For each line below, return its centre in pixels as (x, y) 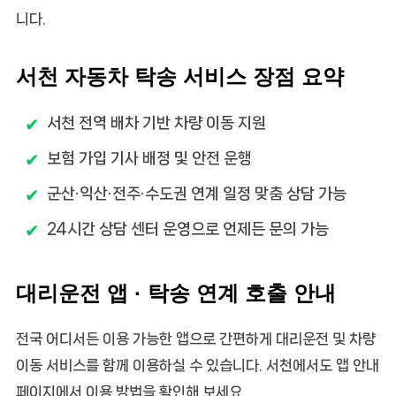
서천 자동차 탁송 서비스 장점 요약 (179, 77)
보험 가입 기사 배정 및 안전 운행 (149, 159)
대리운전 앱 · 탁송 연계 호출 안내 (175, 293)
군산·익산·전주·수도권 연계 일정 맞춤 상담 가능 (196, 194)
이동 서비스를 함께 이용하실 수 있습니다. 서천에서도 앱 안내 (197, 366)
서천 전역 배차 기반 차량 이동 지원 (156, 123)
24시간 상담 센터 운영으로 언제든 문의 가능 (187, 229)
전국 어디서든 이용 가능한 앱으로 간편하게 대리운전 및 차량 (195, 339)
